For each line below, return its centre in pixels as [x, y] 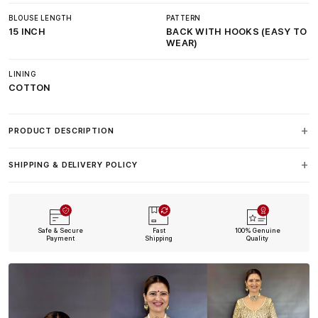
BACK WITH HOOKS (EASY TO [237, 32]
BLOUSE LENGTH [40, 18]
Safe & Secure [61, 230]
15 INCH [27, 32]
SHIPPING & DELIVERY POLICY [73, 165]
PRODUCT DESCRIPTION [61, 131]
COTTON [29, 88]
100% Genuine [257, 230]
